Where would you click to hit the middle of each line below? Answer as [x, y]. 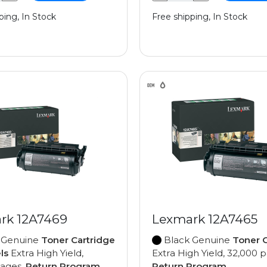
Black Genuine [197, 240]
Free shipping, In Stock [200, 17]
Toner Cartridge [78, 240]
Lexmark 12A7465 [205, 219]
